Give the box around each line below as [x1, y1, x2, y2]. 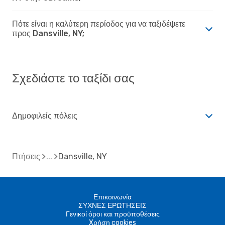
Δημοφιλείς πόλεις [12, 110, 77, 121]
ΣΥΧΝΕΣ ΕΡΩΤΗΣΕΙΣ [78, 201, 147, 210]
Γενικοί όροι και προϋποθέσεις [65, 209, 160, 218]
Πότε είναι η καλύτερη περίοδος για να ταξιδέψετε [12, 19, 185, 29]
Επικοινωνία [93, 192, 132, 201]
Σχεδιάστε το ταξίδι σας [12, 71, 135, 85]
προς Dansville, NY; [12, 28, 84, 38]
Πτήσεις [12, 151, 40, 161]
